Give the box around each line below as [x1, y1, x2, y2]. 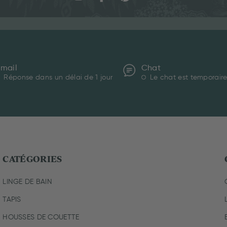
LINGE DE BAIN [3, 178, 52, 185]
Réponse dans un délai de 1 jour [4, 74, 113, 82]
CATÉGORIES [3, 153, 62, 165]
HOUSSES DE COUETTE [3, 213, 80, 221]
